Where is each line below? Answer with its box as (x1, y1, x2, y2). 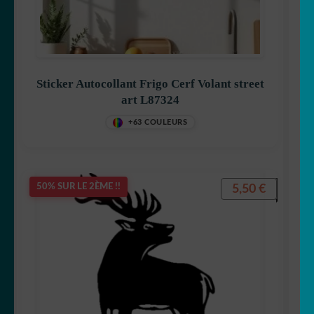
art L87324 (121, 93, 179, 107)
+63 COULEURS (128, 118, 187, 127)
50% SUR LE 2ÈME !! (36, 182, 121, 192)
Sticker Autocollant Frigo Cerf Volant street (36, 77, 139, 91)
